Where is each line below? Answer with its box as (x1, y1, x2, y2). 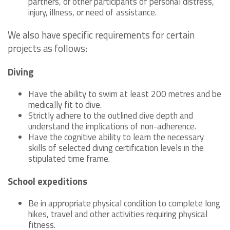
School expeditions (8, 174, 87, 188)
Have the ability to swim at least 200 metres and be (28, 87, 221, 101)
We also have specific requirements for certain (8, 27, 195, 42)
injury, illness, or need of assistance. (28, 5, 157, 19)
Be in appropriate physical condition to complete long (28, 196, 220, 210)
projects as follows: (8, 41, 87, 55)
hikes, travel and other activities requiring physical (28, 207, 207, 221)
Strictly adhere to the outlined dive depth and (28, 108, 193, 122)
